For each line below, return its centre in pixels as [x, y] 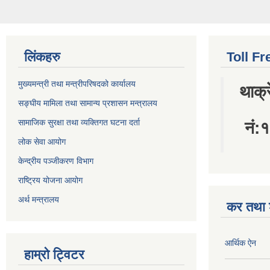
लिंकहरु [42, 10]
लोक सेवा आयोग [43, 95]
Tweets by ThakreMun [61, 235]
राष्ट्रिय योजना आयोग [50, 133]
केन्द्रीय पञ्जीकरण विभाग [56, 114]
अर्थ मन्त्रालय [39, 153]
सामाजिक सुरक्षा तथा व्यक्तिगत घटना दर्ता [79, 76]
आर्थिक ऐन [240, 196]
